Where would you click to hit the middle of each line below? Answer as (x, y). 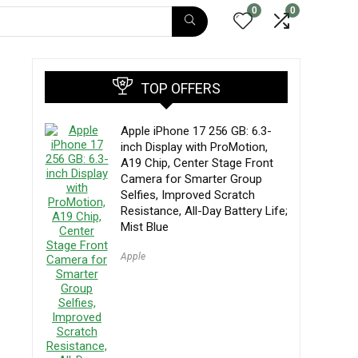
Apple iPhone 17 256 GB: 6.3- (196, 131)
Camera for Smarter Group (191, 179)
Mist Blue (145, 227)
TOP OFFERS (180, 88)
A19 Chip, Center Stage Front (197, 163)
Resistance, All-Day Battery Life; (204, 211)
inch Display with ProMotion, (194, 147)
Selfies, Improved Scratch (188, 195)
